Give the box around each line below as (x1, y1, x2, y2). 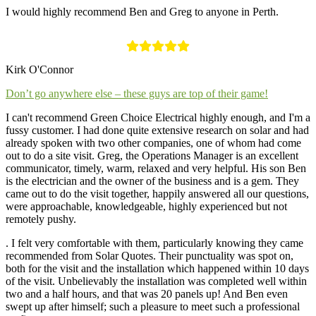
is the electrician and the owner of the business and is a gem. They (6, 174, 299, 187)
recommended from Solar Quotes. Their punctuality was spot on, (6, 249, 293, 262)
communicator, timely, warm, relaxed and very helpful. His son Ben (6, 162, 306, 174)
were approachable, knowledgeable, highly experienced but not (6, 200, 287, 212)
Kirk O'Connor (6, 63, 73, 75)
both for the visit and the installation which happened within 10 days (6, 262, 309, 274)
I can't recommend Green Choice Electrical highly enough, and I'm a (6, 111, 310, 123)
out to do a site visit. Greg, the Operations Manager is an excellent (6, 149, 298, 162)
